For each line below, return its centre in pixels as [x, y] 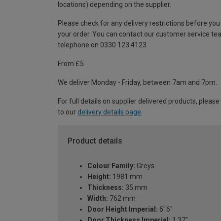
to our [68, 112]
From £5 [71, 64]
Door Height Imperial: [123, 209]
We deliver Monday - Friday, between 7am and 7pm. [137, 83]
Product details [95, 141]
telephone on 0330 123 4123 [102, 45]
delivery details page [109, 112]
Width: [98, 198]
